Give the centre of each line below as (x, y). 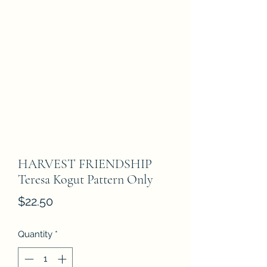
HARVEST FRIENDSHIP (85, 164)
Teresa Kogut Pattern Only (86, 179)
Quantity (35, 234)
